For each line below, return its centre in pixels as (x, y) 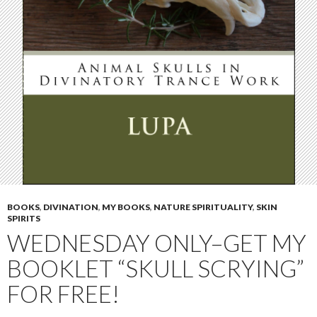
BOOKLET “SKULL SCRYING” (156, 268)
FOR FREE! (63, 293)
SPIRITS (24, 218)
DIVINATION (71, 207)
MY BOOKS (126, 207)
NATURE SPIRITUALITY (203, 207)
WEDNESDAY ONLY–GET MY (157, 242)
